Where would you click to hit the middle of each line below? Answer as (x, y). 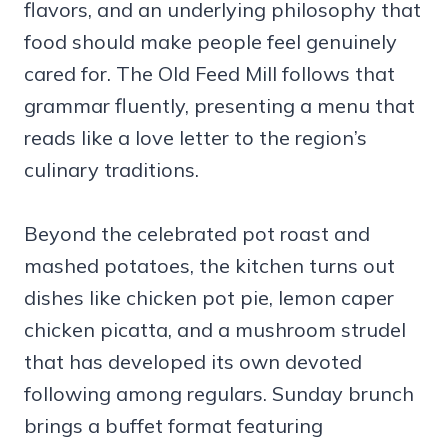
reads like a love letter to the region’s (195, 137)
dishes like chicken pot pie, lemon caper (209, 297)
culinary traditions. (111, 169)
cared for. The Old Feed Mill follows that (209, 73)
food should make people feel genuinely (210, 41)
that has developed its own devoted (193, 361)
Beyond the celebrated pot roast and (197, 233)
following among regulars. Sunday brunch (219, 393)
